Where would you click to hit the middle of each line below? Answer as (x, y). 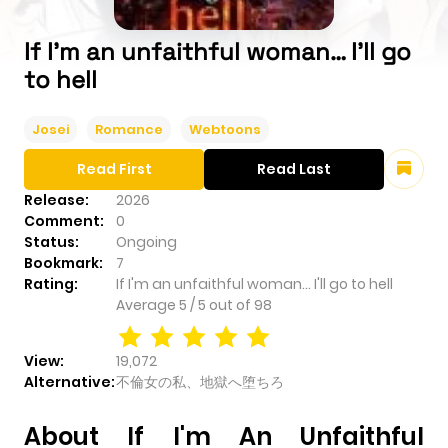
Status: (51, 241)
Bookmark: (63, 262)
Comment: (64, 220)
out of (231, 304)
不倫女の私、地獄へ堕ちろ (200, 381)
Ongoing (146, 241)
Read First (114, 168)
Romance (129, 129)
